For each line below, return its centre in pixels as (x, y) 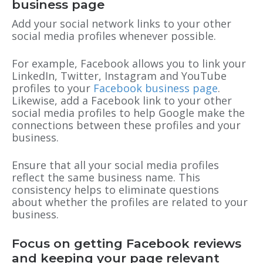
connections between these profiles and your (126, 125)
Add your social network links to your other (122, 24)
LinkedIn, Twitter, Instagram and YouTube (119, 76)
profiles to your (53, 88)
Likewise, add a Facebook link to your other (122, 101)
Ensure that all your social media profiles (115, 165)
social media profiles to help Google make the (128, 113)
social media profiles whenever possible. (114, 36)
